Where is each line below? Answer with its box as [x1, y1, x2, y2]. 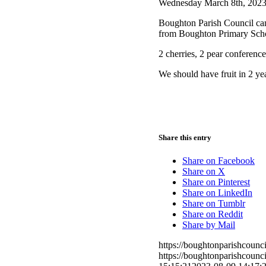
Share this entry [159, 132, 211, 142]
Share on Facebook [182, 155, 255, 166]
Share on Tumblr [182, 198, 245, 208]
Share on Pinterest [182, 176, 250, 187]
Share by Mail [182, 219, 235, 230]
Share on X [182, 166, 225, 176]
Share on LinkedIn [182, 187, 252, 198]
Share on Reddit [182, 208, 243, 219]
